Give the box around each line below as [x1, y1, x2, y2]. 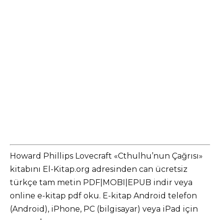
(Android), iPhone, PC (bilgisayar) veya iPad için [10, 204, 198, 214]
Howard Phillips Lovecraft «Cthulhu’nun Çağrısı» [10, 151, 203, 161]
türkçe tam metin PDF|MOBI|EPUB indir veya [10, 177, 192, 187]
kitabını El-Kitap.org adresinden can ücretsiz [10, 164, 188, 174]
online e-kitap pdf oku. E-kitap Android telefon [10, 191, 197, 200]
